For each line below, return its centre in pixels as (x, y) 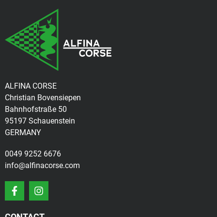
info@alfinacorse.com (42, 165)
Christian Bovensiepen (43, 97)
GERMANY (23, 132)
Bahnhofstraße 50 (36, 109)
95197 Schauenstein (40, 121)
